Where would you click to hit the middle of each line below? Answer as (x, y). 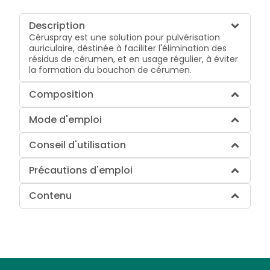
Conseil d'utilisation (78, 145)
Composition (61, 94)
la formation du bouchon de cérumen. (111, 70)
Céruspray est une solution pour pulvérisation (125, 37)
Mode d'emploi (66, 119)
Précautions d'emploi (81, 170)
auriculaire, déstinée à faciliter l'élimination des (128, 48)
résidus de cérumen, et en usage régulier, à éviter (134, 59)
